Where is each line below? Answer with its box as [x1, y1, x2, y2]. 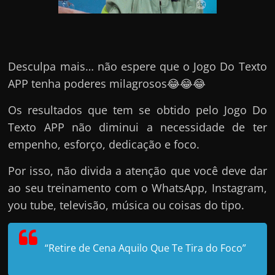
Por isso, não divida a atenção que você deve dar [8, 163, 267, 179]
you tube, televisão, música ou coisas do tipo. [8, 198, 245, 213]
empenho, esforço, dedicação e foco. [8, 137, 200, 152]
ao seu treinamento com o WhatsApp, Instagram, [8, 180, 267, 196]
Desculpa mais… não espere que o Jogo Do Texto [8, 59, 267, 74]
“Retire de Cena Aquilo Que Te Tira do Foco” [45, 241, 247, 255]
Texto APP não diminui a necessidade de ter [8, 120, 267, 135]
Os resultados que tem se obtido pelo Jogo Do [8, 103, 267, 118]
